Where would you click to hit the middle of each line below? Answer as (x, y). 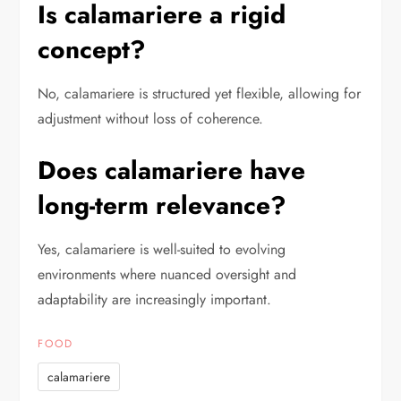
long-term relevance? (162, 206)
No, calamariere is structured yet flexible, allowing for (200, 94)
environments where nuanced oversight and (167, 275)
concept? (92, 50)
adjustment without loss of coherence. (151, 119)
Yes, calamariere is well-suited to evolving (162, 250)
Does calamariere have (172, 171)
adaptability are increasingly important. (155, 300)
